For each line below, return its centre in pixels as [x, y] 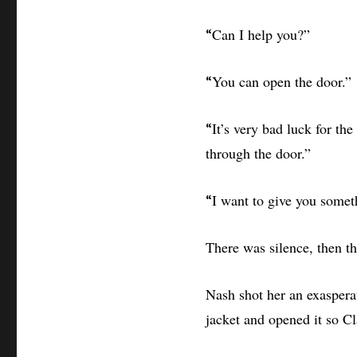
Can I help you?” [261, 34]
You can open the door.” [281, 81]
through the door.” [258, 153]
